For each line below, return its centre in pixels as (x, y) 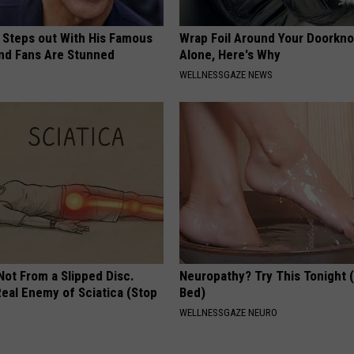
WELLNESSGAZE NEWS (226, 75)
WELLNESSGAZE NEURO (229, 313)
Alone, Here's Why (230, 55)
